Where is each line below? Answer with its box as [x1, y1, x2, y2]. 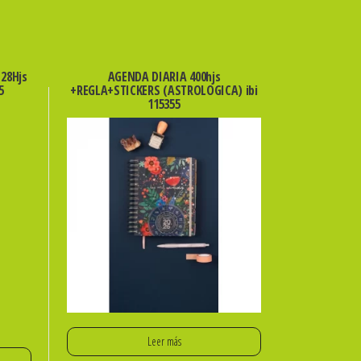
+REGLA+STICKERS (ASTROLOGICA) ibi [70, 81, 258, 99]
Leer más [147, 333, 181, 349]
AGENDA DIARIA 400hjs [107, 67, 221, 85]
